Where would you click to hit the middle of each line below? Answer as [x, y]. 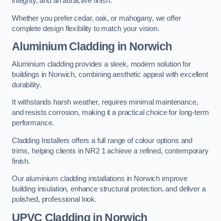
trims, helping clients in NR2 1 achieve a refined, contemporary [110, 151]
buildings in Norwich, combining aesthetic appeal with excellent [110, 74]
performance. [33, 123]
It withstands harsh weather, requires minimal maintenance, [105, 102]
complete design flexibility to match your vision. [86, 28]
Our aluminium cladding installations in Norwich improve [100, 179]
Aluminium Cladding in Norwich [92, 47]
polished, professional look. [54, 200]
